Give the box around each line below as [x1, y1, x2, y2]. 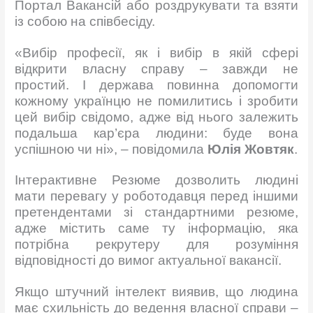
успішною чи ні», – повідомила [15, 141, 208, 156]
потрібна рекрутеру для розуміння [15, 237, 298, 252]
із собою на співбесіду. [15, 13, 156, 29]
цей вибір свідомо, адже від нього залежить [15, 109, 298, 124]
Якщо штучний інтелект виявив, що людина [15, 284, 298, 300]
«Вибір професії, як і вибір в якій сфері [15, 45, 298, 60]
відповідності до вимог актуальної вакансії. [15, 253, 282, 268]
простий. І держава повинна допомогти [15, 77, 298, 92]
